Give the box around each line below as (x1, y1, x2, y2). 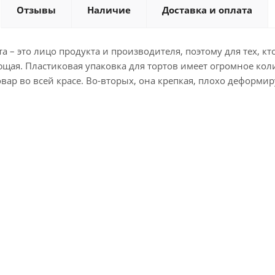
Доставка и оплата (162, 4, 252, 16)
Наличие (87, 4, 131, 16)
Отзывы (17, 4, 56, 16)
